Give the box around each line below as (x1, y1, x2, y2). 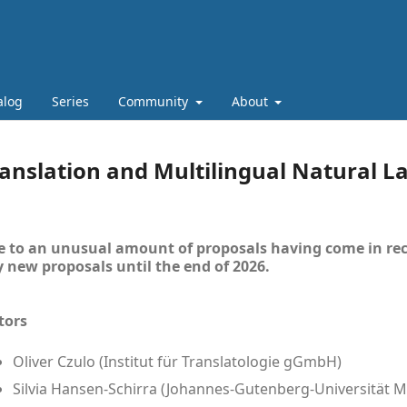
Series (52, 92, 89, 110)
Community (118, 92, 192, 110)
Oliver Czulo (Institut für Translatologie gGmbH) (13, 351, 342, 372)
